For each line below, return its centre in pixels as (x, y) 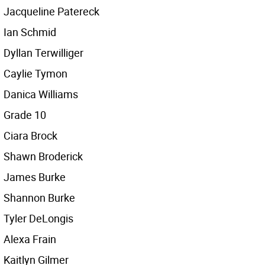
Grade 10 (25, 115)
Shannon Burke (39, 198)
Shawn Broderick (43, 156)
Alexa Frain (30, 239)
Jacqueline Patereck (51, 11)
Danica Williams (41, 94)
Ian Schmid (30, 32)
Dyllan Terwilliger (43, 53)
